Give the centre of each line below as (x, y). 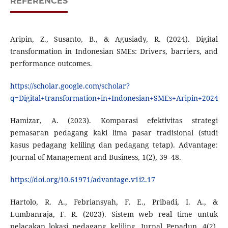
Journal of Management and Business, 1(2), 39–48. (95, 157)
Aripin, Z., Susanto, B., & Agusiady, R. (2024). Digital (114, 39)
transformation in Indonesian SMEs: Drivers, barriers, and (114, 51)
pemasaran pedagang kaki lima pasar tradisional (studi (114, 133)
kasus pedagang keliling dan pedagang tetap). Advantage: (114, 145)
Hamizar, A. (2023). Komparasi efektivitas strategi (114, 121)
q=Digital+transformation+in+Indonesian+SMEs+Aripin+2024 (114, 98)
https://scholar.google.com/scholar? (70, 86)
